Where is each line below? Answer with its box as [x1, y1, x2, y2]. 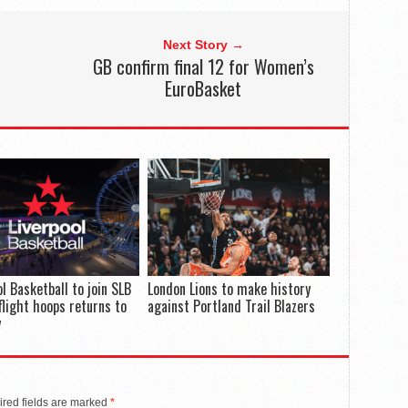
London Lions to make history [147, 277, 311, 300]
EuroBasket [165, 74, 242, 102]
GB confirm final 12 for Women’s [92, 52, 314, 80]
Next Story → [162, 36, 244, 52]
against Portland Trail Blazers [147, 294, 315, 317]
